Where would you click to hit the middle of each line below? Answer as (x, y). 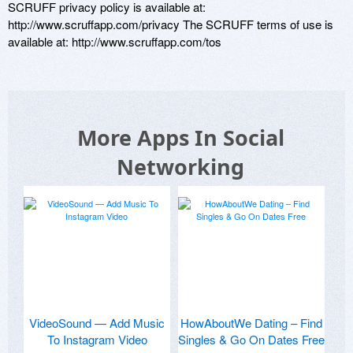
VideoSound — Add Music (97, 322)
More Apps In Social (180, 137)
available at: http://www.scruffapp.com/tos (115, 41)
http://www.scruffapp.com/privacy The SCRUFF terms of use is (171, 24)
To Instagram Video (97, 339)
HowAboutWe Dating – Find (251, 322)
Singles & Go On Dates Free (251, 339)
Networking (180, 166)
